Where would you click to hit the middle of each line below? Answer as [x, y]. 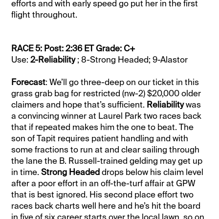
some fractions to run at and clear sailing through [106, 149]
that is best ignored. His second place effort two [103, 194]
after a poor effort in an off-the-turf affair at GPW [104, 183]
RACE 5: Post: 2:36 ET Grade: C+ [74, 48]
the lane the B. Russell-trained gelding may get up [107, 161]
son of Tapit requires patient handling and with [100, 138]
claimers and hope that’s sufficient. [79, 104]
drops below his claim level [153, 172]
